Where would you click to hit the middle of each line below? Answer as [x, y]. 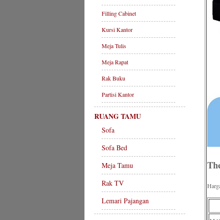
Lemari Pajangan [125, 201]
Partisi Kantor [118, 94]
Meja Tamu [117, 165]
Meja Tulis [114, 46]
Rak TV [113, 183]
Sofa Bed [114, 148]
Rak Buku [113, 78]
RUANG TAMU [118, 116]
